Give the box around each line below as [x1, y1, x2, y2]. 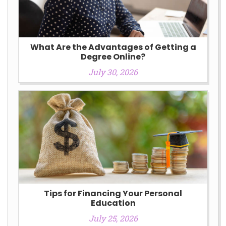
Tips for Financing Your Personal [44, 187, 182, 199]
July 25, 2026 [88, 212, 138, 223]
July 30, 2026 [88, 66, 138, 77]
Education [90, 197, 136, 209]
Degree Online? [81, 50, 145, 63]
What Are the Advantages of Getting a [30, 41, 196, 53]
